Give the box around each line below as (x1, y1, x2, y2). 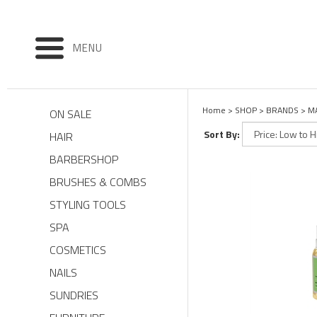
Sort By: (203, 127, 240, 142)
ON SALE (50, 105, 91, 122)
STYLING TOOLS (50, 196, 126, 213)
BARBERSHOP (50, 151, 119, 168)
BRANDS (265, 103, 299, 117)
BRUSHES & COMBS (50, 173, 146, 190)
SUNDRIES (50, 287, 98, 304)
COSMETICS (50, 241, 106, 258)
